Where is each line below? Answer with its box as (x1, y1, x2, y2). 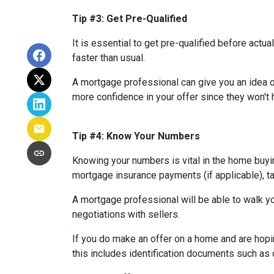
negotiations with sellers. (72, 209, 180, 220)
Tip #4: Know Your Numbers (72, 130, 200, 142)
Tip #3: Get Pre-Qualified (72, 13, 187, 24)
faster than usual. (72, 52, 145, 64)
